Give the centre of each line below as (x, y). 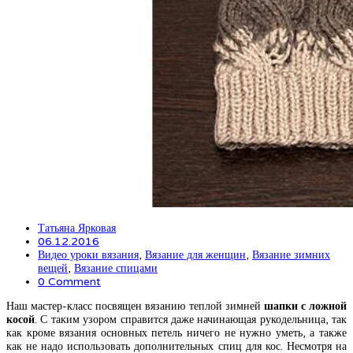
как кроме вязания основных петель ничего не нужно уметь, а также (176, 333)
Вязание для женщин (195, 255)
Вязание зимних (291, 255)
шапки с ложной (305, 306)
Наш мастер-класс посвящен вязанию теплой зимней (135, 306)
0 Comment (69, 281)
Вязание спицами (116, 268)
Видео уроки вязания (88, 255)
